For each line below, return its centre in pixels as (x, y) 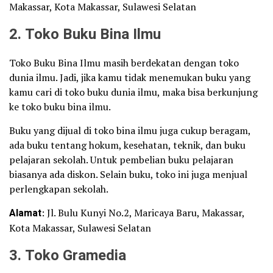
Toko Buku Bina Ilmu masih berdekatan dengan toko (124, 62)
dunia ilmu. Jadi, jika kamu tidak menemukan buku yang (130, 77)
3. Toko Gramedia (68, 255)
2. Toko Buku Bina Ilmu (85, 34)
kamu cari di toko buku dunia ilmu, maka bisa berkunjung (133, 92)
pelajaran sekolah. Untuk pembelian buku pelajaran (121, 159)
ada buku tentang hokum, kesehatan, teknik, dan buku (127, 145)
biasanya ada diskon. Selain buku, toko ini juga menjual (128, 174)
